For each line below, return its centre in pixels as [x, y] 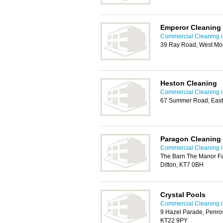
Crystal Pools [183, 195]
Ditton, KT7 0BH [182, 165]
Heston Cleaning [189, 83]
